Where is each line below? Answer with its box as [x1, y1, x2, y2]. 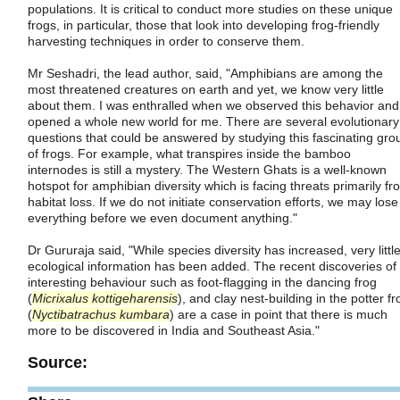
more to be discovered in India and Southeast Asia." [28, 322, 320, 337]
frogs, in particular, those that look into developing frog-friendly [28, 17, 379, 32]
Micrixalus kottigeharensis [32, 290, 178, 305]
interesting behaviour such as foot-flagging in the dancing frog [28, 274, 377, 289]
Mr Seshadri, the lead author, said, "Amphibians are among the [28, 65, 383, 80]
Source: [28, 353, 87, 371]
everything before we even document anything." [28, 210, 297, 225]
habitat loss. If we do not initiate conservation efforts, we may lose [28, 194, 398, 209]
